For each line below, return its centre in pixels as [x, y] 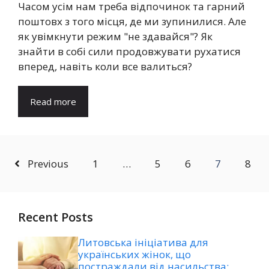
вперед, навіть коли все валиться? [105, 67]
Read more [53, 102]
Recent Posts [56, 217]
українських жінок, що [134, 255]
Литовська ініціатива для [143, 243]
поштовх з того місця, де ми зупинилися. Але [132, 22]
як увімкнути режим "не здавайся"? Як [115, 37]
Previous [48, 164]
